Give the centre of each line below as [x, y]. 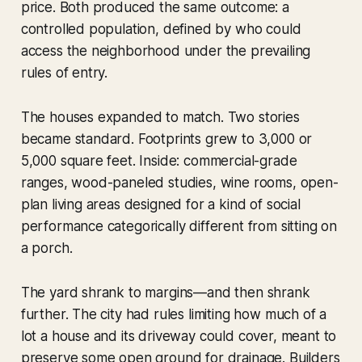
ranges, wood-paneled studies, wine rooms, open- [179, 183]
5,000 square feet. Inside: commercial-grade [159, 161]
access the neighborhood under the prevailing [166, 51]
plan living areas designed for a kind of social [160, 205]
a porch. [46, 248]
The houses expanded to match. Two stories [160, 118]
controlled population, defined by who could [161, 29]
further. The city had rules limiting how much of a [174, 315]
